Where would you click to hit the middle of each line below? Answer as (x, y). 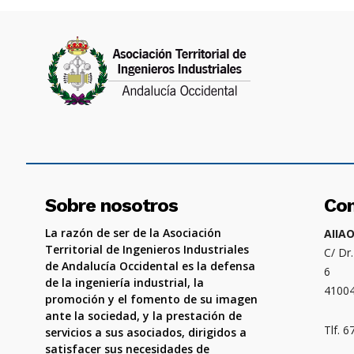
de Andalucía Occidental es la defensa (150, 266)
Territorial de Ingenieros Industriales (147, 250)
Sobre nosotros (111, 206)
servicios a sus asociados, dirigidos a (146, 333)
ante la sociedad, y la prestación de (143, 316)
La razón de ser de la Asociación (133, 233)
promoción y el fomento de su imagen (151, 299)
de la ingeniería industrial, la (124, 283)
